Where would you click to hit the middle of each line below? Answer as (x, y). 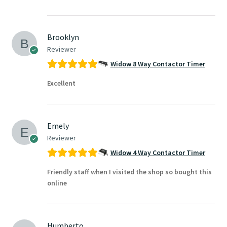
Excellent (61, 83)
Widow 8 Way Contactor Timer (158, 64)
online (57, 183)
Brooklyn (63, 37)
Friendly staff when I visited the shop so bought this (129, 172)
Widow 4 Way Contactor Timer (158, 153)
